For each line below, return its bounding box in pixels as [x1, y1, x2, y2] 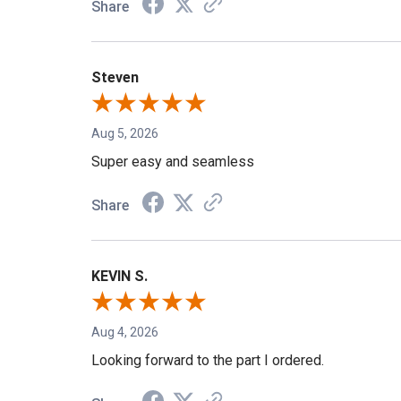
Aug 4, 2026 [91, 330, 158, 346]
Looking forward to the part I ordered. [91, 357, 324, 375]
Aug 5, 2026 [91, 132, 158, 147]
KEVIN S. [91, 273, 148, 291]
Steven [91, 74, 139, 92]
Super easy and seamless [91, 158, 254, 176]
